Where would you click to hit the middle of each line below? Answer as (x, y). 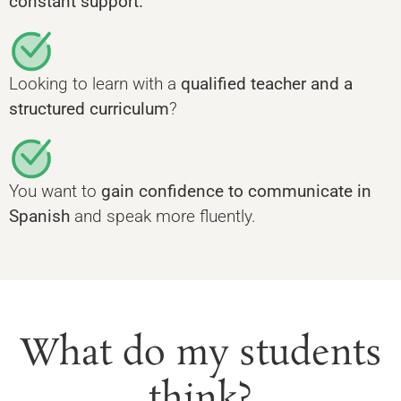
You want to (55, 192)
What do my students (200, 354)
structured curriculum (89, 109)
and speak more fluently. (163, 217)
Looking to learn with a (95, 84)
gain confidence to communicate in (236, 192)
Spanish (39, 217)
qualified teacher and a (267, 84)
